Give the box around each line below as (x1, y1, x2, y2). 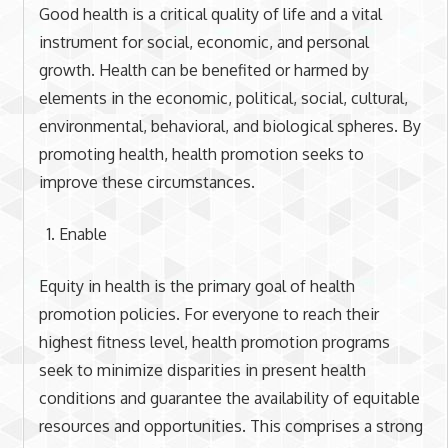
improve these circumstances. (38, 172, 255, 192)
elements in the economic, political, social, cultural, (38, 88, 408, 108)
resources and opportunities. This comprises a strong (38, 416, 423, 436)
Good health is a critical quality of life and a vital (38, 4, 382, 24)
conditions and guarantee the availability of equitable (38, 388, 420, 408)
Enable (58, 224, 107, 244)
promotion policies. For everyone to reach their (38, 304, 379, 324)
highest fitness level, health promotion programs (38, 332, 390, 352)
